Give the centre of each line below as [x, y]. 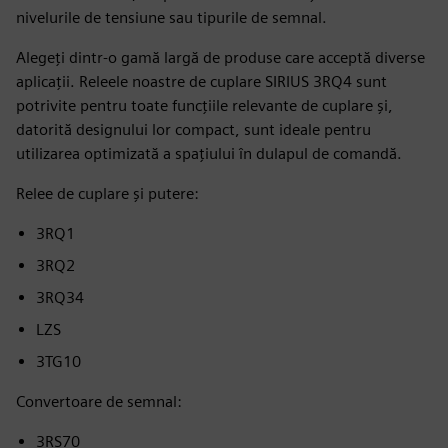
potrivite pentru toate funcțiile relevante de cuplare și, [204, 105]
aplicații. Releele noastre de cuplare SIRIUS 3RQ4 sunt [201, 81]
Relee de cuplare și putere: [107, 193]
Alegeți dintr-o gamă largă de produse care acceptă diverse [220, 57]
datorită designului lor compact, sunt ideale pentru [193, 129]
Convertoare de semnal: [99, 401]
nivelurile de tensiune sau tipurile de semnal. [171, 17]
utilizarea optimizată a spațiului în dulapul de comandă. [209, 153]
